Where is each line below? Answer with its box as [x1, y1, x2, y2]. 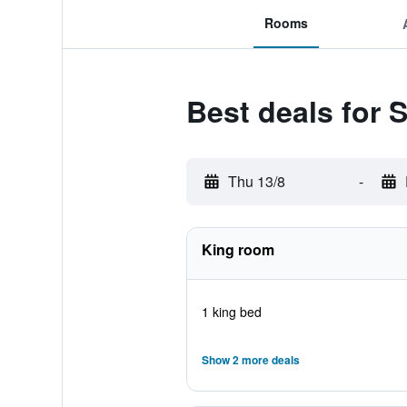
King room [201, 239, 274, 260]
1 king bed [201, 303, 262, 321]
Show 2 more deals [201, 352, 300, 368]
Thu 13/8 [227, 171, 285, 192]
